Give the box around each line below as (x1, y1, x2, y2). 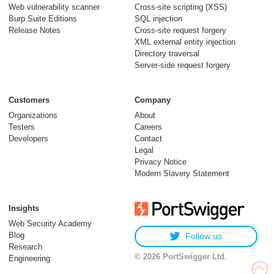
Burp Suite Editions (9, 13, 77, 23)
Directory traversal (134, 48, 199, 58)
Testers (9, 122, 35, 131)
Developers (9, 133, 48, 143)
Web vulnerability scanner (9, 2, 100, 12)
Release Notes (9, 25, 61, 35)
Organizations (9, 110, 57, 120)
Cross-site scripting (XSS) (134, 2, 227, 12)
